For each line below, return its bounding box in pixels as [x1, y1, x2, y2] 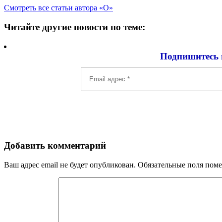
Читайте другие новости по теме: [4, 21, 145, 32]
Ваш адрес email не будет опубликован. [4, 160, 136, 169]
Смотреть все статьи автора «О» [4, 3, 113, 12]
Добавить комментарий [4, 140, 106, 151]
